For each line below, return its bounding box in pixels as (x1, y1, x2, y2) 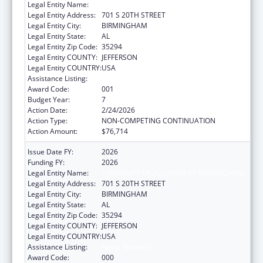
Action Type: (28, 115, 68, 126)
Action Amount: (28, 126, 77, 136)
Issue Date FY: (28, 146, 73, 157)
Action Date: (28, 104, 68, 115)
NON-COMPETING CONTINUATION (102, 115, 215, 126)
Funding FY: (28, 157, 65, 167)
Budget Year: (28, 94, 70, 104)
